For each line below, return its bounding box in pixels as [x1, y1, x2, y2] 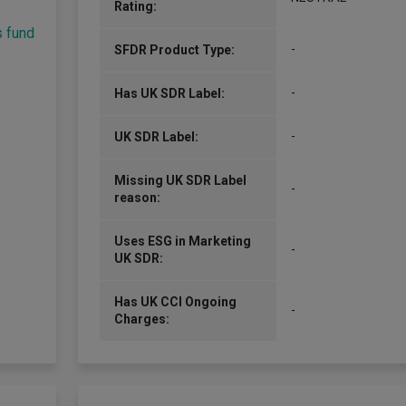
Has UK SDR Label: [114, 86, 225, 101]
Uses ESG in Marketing [114, 234, 251, 248]
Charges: [114, 312, 169, 326]
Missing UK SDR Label [114, 173, 246, 188]
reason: [114, 190, 160, 205]
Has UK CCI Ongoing [114, 295, 237, 309]
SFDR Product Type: [114, 43, 235, 57]
